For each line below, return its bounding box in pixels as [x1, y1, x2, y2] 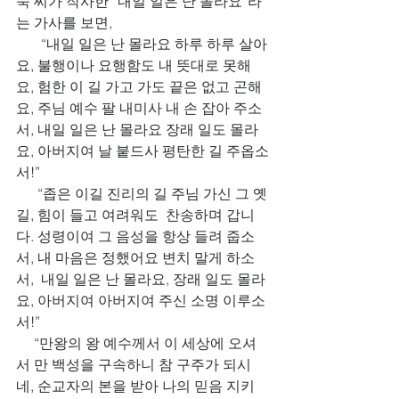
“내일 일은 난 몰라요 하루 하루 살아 [16, 35, 267, 53]
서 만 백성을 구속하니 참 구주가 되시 [16, 355, 251, 373]
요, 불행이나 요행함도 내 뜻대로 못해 [16, 56, 251, 74]
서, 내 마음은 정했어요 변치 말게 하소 [16, 248, 255, 266]
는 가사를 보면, [16, 13, 116, 31]
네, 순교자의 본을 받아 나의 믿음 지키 [16, 377, 255, 395]
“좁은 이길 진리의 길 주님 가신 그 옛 [16, 184, 267, 202]
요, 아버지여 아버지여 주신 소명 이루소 [16, 291, 265, 309]
